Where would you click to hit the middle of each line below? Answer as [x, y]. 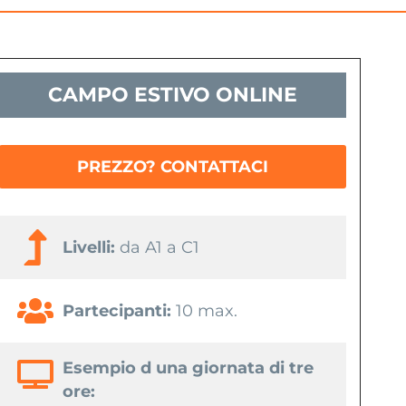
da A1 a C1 [160, 247]
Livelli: [92, 247]
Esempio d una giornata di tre [188, 367]
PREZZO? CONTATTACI [173, 166]
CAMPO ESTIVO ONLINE [173, 94]
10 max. [205, 310]
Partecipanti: [117, 310]
